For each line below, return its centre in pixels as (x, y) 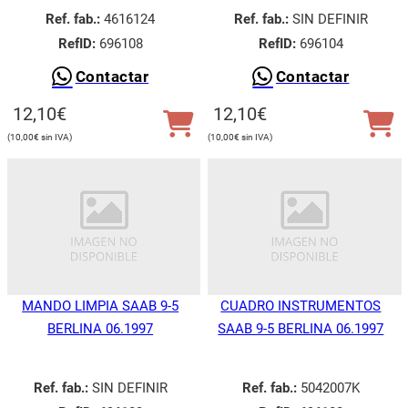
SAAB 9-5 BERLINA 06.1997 (301, 328)
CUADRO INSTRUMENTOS (301, 306)
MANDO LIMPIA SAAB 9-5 (101, 306)
